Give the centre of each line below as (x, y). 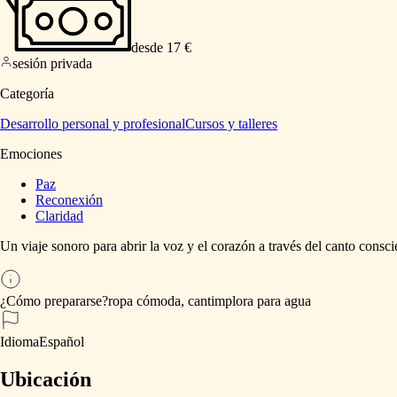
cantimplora (221, 301)
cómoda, (160, 301)
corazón (233, 246)
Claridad (59, 216)
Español (62, 342)
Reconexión (69, 200)
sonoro (70, 246)
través (285, 246)
